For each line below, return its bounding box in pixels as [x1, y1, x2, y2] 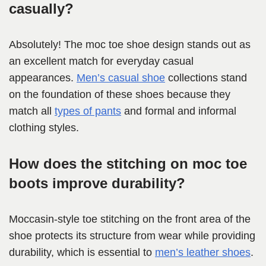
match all [9, 105, 55, 118]
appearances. [9, 72, 77, 84]
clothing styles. [9, 122, 79, 134]
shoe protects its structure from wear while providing [9, 230, 255, 242]
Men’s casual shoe [77, 72, 165, 84]
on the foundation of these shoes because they [9, 88, 230, 101]
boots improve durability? [9, 175, 185, 192]
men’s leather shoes [155, 246, 251, 259]
